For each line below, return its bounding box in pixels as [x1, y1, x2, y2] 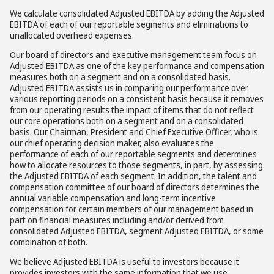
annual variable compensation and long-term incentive [10, 192, 216, 204]
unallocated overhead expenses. [10, 29, 134, 41]
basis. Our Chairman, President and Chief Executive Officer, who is [10, 126, 258, 138]
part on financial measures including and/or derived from [10, 214, 224, 226]
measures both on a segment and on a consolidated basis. [10, 71, 231, 83]
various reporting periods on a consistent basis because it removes [10, 93, 264, 105]
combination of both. [10, 236, 87, 248]
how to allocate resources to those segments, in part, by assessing [10, 159, 263, 171]
